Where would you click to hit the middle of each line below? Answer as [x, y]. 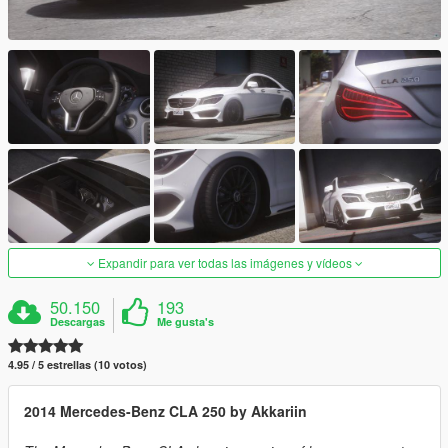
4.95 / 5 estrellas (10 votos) [77, 365]
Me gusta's [186, 322]
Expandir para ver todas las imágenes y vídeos [224, 263]
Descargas [78, 322]
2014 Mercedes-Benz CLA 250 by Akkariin [165, 411]
